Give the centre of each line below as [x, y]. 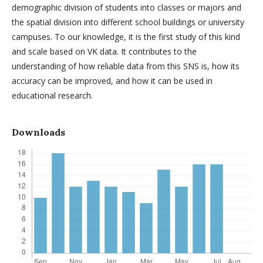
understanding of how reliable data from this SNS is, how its [126, 66]
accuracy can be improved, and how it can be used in [112, 80]
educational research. [52, 95]
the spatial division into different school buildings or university [128, 22]
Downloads [38, 132]
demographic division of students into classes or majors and [127, 7]
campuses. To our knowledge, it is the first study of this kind [126, 36]
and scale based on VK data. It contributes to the [104, 51]
